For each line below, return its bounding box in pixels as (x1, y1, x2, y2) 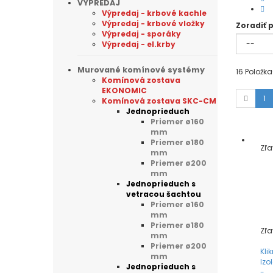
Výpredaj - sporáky (102, 29, 181, 39)
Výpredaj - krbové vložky (102, 18, 205, 29)
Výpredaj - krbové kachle (102, 8, 207, 18)
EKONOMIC (102, 85, 147, 96)
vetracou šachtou (126, 189, 201, 199)
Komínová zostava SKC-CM (102, 96, 216, 106)
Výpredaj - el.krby (102, 39, 175, 49)
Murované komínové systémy (77, 65, 205, 75)
